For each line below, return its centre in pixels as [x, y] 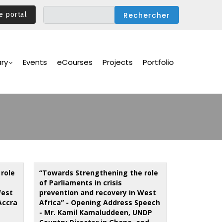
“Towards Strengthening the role [99, 172]
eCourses [75, 62]
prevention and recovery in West [98, 192]
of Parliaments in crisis [81, 182]
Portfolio [158, 62]
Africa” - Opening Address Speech [100, 202]
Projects [118, 62]
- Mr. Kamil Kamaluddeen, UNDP [96, 212]
